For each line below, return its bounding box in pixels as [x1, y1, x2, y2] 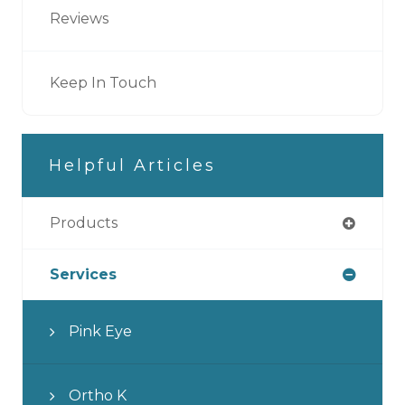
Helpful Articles [49, 155, 216, 175]
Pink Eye [69, 322, 132, 340]
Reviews [50, 9, 108, 27]
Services [50, 265, 117, 283]
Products [50, 213, 118, 231]
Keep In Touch [50, 73, 156, 91]
